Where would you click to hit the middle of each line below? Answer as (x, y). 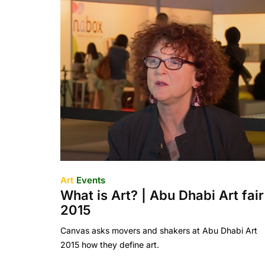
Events (91, 180)
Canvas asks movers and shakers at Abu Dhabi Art (159, 230)
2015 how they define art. (110, 245)
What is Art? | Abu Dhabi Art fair (162, 195)
